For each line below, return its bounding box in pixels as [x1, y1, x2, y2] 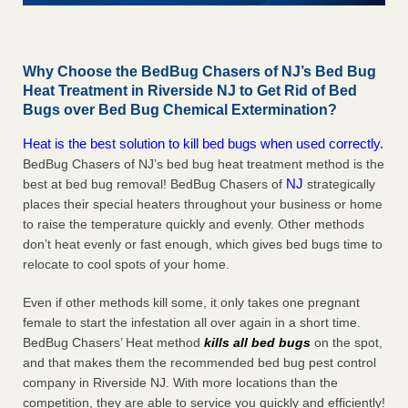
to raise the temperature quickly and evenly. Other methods [23, 217, 364, 232]
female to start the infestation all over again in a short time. [23, 315, 361, 331]
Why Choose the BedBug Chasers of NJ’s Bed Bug [23, 64, 376, 80]
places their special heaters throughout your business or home [23, 197, 382, 212]
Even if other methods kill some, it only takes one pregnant [23, 295, 360, 311]
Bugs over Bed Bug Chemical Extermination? [23, 102, 337, 118]
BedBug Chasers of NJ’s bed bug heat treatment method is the [23, 157, 384, 172]
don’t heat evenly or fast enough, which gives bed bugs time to [23, 237, 382, 252]
